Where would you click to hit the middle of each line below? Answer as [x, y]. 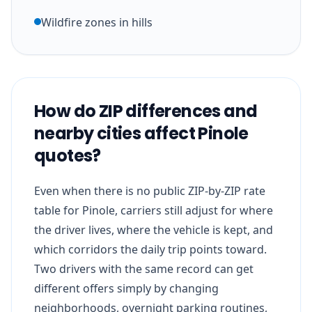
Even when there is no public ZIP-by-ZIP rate [150, 190]
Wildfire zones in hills [97, 22]
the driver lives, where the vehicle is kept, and [154, 229]
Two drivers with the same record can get [144, 268]
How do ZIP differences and [146, 111]
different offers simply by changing [126, 288]
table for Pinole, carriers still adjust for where [154, 210]
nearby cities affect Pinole [141, 133]
